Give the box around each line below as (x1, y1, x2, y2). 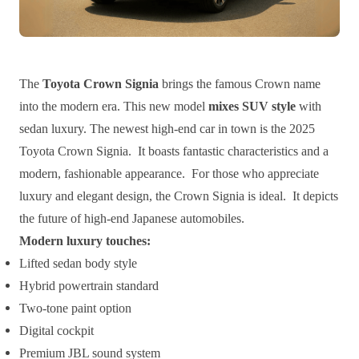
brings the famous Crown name (159, 76, 321, 91)
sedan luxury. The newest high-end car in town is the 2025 (19, 121, 315, 135)
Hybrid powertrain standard (19, 278, 159, 292)
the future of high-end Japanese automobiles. (19, 211, 244, 225)
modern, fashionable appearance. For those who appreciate (19, 166, 319, 180)
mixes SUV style (208, 99, 296, 113)
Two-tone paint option (19, 301, 131, 315)
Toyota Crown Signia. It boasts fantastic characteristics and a (19, 143, 329, 158)
